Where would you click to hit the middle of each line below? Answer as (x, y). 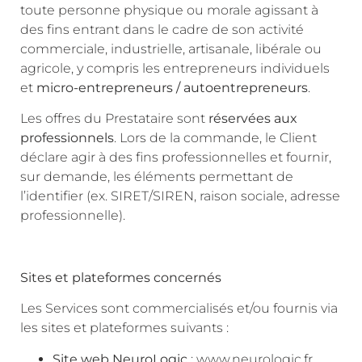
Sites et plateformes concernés (121, 277)
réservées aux (253, 118)
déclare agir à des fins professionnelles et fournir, (176, 157)
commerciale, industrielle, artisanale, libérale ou (171, 48)
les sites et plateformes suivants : (124, 328)
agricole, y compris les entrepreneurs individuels (175, 68)
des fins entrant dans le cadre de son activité (162, 29)
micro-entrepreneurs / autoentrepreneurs (172, 87)
